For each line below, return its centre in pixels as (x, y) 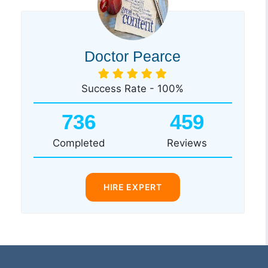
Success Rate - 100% (133, 88)
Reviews (187, 143)
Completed (78, 143)
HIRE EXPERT (133, 187)
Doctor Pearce (133, 56)
